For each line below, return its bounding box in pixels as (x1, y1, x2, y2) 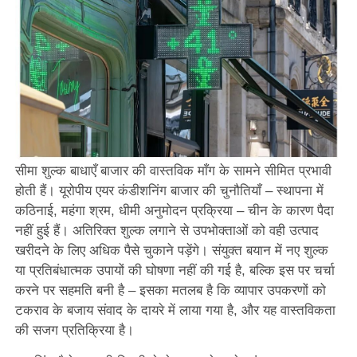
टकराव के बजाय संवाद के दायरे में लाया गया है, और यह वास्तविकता (14, 302, 335, 318)
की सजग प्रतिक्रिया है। (14, 322, 134, 338)
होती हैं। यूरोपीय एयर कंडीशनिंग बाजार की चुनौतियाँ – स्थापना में (14, 182, 324, 198)
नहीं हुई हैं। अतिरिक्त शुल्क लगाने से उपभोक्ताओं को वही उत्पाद (14, 222, 319, 238)
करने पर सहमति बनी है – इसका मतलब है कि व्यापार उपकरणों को (14, 282, 326, 298)
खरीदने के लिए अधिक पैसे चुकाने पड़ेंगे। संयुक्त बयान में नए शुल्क (14, 242, 328, 258)
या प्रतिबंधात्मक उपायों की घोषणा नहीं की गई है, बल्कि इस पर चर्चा (14, 262, 335, 278)
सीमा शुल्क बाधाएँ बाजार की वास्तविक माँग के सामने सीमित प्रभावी (14, 163, 331, 178)
